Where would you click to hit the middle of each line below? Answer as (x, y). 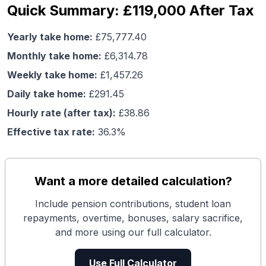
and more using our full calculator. (133, 232)
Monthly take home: (54, 56)
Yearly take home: (50, 37)
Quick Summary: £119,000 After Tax (131, 10)
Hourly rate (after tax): (61, 113)
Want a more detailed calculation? (133, 181)
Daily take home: (47, 94)
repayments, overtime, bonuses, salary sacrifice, (133, 218)
